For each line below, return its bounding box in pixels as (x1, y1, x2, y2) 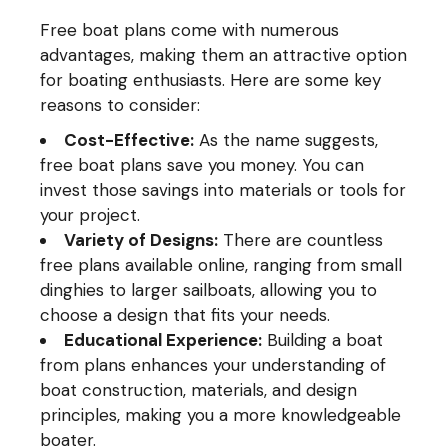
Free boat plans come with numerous (40, 19, 340, 41)
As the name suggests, (194, 129, 379, 151)
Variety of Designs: (64, 229, 219, 251)
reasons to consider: (40, 94, 201, 116)
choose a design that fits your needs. (40, 304, 331, 326)
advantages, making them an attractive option (40, 44, 408, 66)
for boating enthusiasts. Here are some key (40, 69, 382, 91)
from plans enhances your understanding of (40, 354, 387, 376)
